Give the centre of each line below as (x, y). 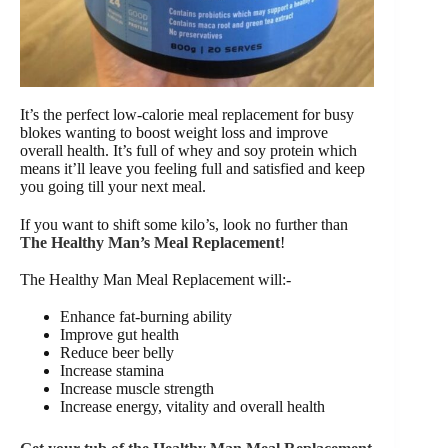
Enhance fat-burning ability (146, 317)
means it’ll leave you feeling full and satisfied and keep (192, 169)
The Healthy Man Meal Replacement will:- (155, 279)
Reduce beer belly (117, 353)
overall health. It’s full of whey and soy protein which (188, 151)
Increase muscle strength (137, 389)
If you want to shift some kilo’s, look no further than (184, 224)
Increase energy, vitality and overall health (192, 407)
